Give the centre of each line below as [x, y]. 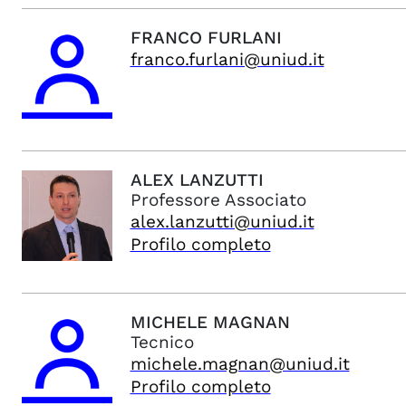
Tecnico [162, 342]
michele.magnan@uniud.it [240, 364]
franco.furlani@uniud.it [227, 59]
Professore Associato [218, 200]
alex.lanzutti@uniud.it [222, 222]
